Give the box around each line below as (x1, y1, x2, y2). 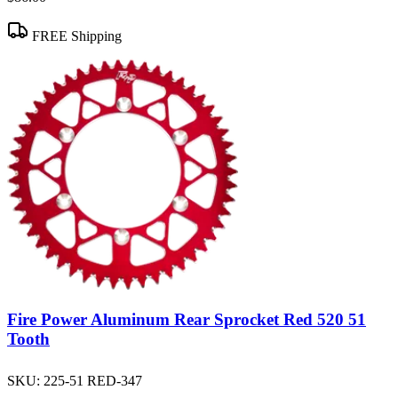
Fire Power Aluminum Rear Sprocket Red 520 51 (7, 310, 366, 330)
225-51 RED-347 (44, 373, 142, 389)
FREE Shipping (28, 28, 122, 44)
